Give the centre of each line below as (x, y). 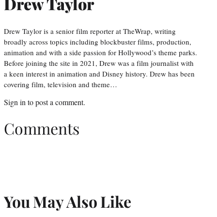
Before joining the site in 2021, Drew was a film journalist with (99, 63)
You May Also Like (68, 201)
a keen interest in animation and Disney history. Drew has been (99, 73)
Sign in (15, 102)
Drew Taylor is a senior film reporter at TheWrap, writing (90, 31)
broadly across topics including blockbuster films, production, (98, 41)
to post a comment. (55, 102)
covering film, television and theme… (61, 84)
